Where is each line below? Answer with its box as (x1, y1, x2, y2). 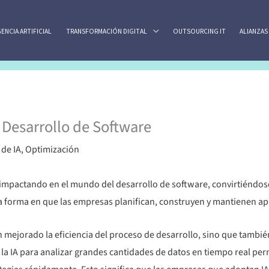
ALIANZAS (239, 27, 268, 36)
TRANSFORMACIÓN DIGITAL (65, 27, 147, 36)
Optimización (25, 143, 79, 156)
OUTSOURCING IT (172, 27, 226, 36)
